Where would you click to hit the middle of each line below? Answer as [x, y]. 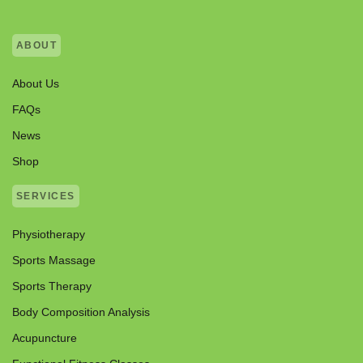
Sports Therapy [52, 286]
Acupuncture [45, 338]
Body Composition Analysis [81, 312]
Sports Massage [54, 261]
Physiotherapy [49, 235]
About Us [36, 84]
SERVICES [46, 196]
